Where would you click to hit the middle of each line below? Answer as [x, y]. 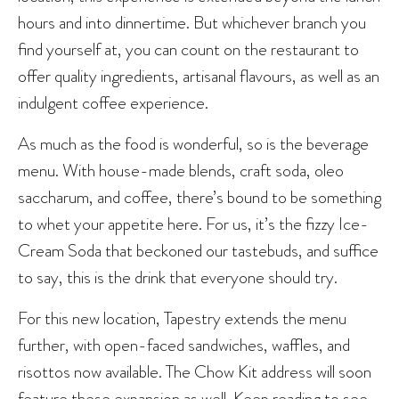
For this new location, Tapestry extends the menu [182, 318]
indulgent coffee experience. [113, 102]
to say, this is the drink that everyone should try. [178, 277]
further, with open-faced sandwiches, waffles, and [184, 344]
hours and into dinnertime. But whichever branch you [192, 22]
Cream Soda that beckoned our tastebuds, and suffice [198, 250]
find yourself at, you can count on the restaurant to [188, 49]
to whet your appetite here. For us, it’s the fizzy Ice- [193, 223]
